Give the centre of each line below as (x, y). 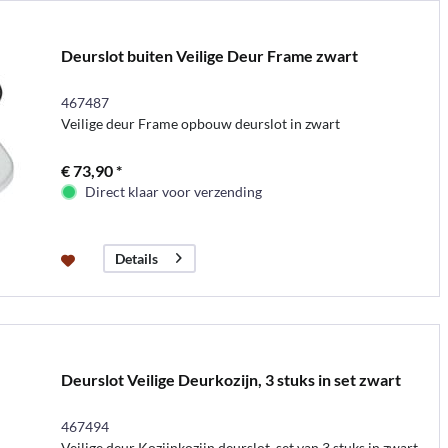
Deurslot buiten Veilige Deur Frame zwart (209, 55)
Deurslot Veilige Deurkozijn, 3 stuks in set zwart (230, 379)
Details (136, 258)
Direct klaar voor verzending (173, 191)
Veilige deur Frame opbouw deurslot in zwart (200, 123)
